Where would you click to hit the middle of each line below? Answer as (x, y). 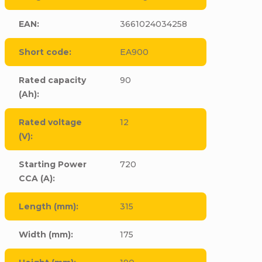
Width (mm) (45, 235)
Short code (44, 52)
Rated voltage (51, 122)
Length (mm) (48, 206)
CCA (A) (36, 178)
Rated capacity (53, 80)
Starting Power (53, 164)
